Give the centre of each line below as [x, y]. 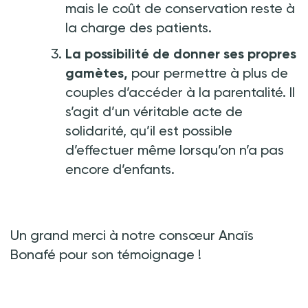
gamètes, [97, 73]
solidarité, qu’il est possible [149, 130]
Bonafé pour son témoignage [102, 254]
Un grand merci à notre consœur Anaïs [132, 235]
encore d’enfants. [122, 169]
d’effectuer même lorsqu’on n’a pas [175, 150]
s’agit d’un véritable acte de [154, 111]
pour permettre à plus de [208, 73]
